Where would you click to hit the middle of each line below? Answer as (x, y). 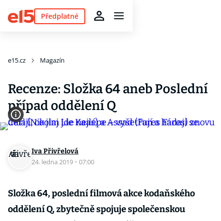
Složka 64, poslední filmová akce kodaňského (101, 193)
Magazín (52, 60)
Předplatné (59, 16)
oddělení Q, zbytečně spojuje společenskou (96, 209)
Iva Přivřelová (55, 151)
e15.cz (17, 60)
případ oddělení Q (62, 106)
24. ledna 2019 (53, 162)
